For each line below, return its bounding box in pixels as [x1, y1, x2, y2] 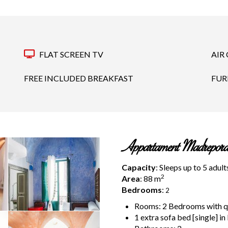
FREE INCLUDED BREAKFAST [23, 73, 133, 83]
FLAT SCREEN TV [37, 49, 103, 59]
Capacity [122, 162, 156, 172]
